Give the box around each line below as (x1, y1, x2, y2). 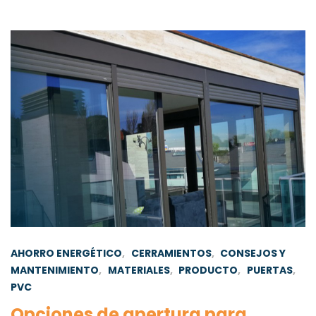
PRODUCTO (178, 262, 238, 277)
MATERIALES (107, 262, 170, 277)
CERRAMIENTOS (130, 245, 212, 260)
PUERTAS (246, 262, 293, 277)
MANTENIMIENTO (11, 262, 99, 277)
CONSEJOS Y (220, 245, 286, 260)
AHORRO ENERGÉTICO (11, 245, 122, 260)
